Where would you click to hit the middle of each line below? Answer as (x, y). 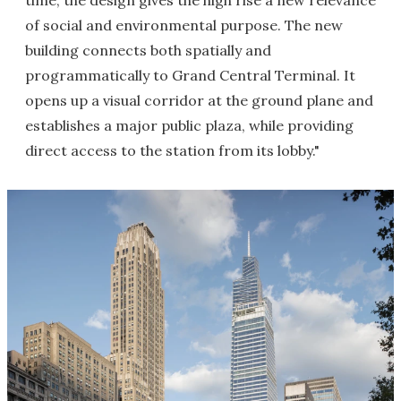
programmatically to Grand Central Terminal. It (190, 75)
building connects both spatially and (148, 50)
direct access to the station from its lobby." (172, 150)
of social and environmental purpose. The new (184, 25)
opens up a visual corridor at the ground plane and (199, 100)
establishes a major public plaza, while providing (189, 125)
